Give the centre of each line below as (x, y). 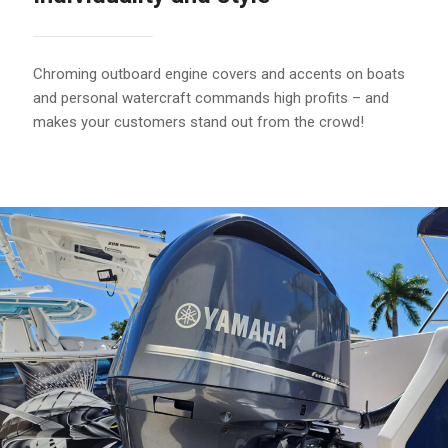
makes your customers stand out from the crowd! (198, 122)
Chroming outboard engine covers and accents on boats (219, 74)
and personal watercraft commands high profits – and (211, 98)
